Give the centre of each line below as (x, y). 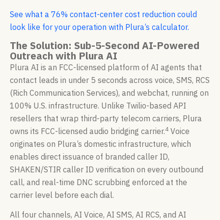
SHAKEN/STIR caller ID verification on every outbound (107, 169)
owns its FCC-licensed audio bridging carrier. (87, 131)
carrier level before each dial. (62, 195)
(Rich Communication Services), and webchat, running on (109, 93)
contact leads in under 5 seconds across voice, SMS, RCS (110, 80)
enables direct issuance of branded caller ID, (90, 156)
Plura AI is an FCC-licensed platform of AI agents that (106, 67)
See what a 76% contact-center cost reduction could (103, 14)
